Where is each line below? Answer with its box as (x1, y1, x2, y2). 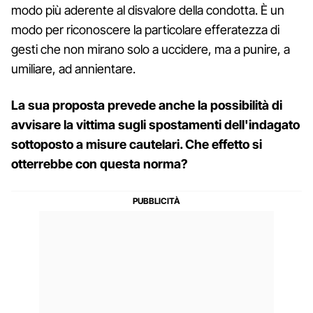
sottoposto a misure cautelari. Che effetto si (11, 136, 262, 152)
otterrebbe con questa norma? (11, 156, 188, 171)
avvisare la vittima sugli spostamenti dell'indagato (11, 117, 300, 132)
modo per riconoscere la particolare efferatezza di (11, 22, 279, 37)
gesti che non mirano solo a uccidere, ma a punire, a (11, 41, 290, 57)
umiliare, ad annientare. (11, 61, 136, 76)
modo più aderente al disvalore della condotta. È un (11, 2, 284, 17)
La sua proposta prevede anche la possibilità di (11, 97, 282, 112)
